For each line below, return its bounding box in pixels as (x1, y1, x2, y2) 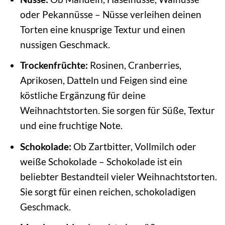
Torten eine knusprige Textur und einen (20, 23, 185, 35)
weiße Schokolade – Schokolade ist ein (20, 155, 182, 167)
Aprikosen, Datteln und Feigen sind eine (20, 74, 187, 86)
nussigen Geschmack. (20, 38, 110, 50)
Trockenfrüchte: (20, 59, 88, 71)
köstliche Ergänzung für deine (20, 89, 146, 101)
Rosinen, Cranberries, (87, 59, 181, 71)
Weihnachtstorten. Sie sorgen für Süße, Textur (20, 104, 215, 117)
